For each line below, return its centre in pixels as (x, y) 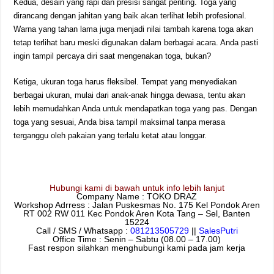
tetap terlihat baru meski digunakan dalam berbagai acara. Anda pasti (136, 43)
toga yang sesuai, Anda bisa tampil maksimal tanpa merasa (120, 122)
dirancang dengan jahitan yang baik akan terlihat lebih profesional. (130, 16)
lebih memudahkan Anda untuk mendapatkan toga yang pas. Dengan (135, 109)
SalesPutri (218, 231)
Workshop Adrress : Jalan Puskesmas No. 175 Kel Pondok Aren (137, 205)
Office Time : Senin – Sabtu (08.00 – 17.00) (137, 239)
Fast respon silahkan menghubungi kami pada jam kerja (137, 248)
